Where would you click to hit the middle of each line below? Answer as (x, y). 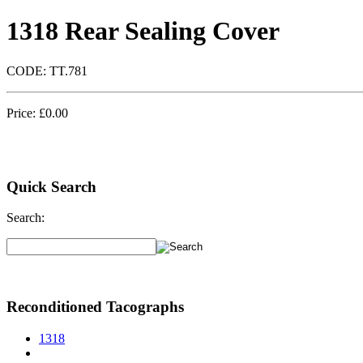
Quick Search (51, 186)
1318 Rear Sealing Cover (143, 31)
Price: (23, 113)
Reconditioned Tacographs (95, 307)
